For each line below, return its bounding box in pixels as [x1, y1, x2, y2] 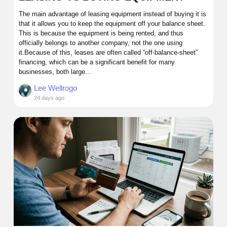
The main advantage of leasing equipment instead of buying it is [19, 10, 206, 18]
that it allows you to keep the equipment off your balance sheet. [19, 20, 205, 28]
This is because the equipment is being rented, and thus [19, 29, 183, 37]
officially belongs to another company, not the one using [19, 39, 182, 47]
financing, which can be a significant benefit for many [19, 58, 175, 66]
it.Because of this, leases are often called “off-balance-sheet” [19, 49, 198, 57]
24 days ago [34, 95, 64, 101]
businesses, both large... [19, 68, 91, 76]
